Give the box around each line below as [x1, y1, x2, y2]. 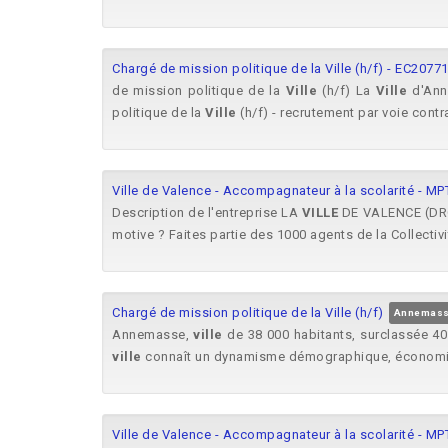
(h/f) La [317, 83, 376, 98]
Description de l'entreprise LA [112, 205, 302, 220]
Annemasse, [112, 327, 194, 342]
